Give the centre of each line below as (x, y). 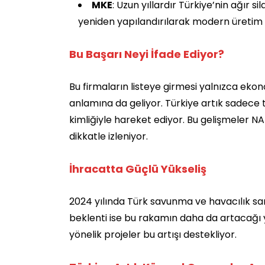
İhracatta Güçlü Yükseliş (138, 169)
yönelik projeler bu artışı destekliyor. (153, 234)
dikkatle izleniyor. (109, 136)
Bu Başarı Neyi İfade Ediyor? (147, 54)
